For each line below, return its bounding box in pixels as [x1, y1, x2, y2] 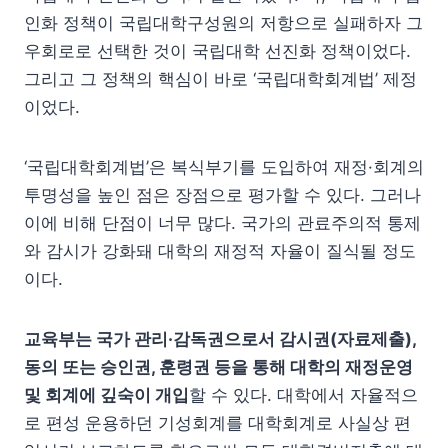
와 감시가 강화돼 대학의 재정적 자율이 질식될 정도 [24, 241, 416, 262]
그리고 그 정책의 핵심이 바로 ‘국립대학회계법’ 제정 [24, 69, 417, 90]
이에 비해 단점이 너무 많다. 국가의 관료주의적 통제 [24, 213, 421, 234]
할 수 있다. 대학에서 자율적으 [189, 385, 418, 406]
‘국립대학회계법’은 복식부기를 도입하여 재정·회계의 [24, 157, 424, 178]
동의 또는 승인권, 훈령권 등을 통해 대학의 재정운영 [24, 357, 413, 378]
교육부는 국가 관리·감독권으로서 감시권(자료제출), [24, 329, 416, 350]
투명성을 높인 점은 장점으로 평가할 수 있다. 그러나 [24, 185, 421, 206]
